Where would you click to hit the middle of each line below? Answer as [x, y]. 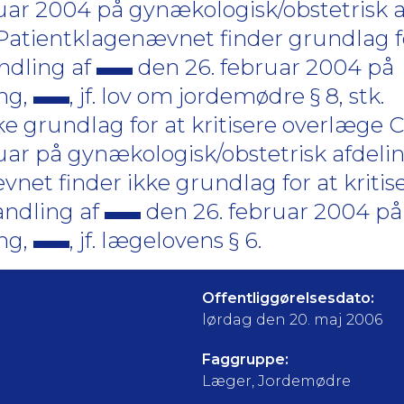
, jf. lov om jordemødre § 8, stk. [227, 96]
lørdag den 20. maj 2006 [292, 320]
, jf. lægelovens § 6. [165, 240]
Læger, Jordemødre [276, 381]
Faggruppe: [245, 359]
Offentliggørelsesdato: [288, 298]
